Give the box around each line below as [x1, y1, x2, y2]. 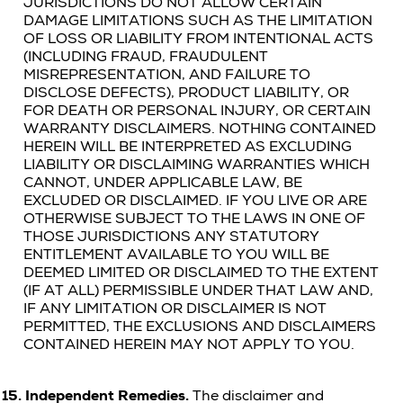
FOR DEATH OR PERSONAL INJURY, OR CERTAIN [23, 102, 371, 120]
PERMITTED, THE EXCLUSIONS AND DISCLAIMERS [23, 318, 376, 336]
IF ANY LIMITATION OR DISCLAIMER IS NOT [23, 300, 327, 318]
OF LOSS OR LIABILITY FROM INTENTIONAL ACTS [23, 30, 373, 48]
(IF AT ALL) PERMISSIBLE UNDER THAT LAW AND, [23, 282, 373, 300]
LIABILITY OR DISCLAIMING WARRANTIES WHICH [23, 156, 370, 174]
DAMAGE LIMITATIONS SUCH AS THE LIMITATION [23, 12, 372, 30]
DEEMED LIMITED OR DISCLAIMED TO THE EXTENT [23, 264, 379, 282]
